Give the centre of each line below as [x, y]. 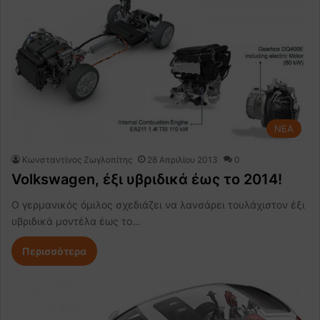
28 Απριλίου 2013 [182, 159]
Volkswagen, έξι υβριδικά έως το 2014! [147, 179]
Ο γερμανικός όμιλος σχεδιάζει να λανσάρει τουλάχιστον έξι [158, 204]
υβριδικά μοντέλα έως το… [76, 221]
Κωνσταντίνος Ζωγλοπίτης [77, 159]
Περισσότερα [54, 251]
